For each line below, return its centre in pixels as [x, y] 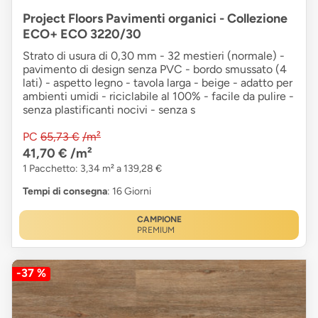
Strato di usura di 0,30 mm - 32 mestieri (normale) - [154, 56]
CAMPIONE [159, 220]
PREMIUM [155, 230]
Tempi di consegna [65, 192]
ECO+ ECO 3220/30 [82, 34]
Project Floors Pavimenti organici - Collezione [155, 19]
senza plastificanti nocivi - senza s [109, 110]
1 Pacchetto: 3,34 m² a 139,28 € [92, 169]
